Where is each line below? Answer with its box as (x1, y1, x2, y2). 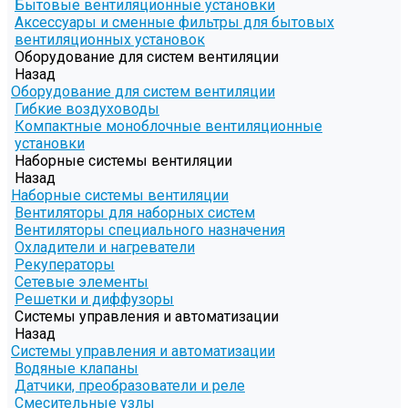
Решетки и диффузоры (15, 291, 174, 309)
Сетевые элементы (15, 273, 148, 291)
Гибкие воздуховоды (15, 100, 159, 118)
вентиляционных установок (15, 31, 205, 49)
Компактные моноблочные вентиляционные (15, 117, 322, 136)
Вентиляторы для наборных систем (15, 204, 255, 222)
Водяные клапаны (15, 360, 138, 378)
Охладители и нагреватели (15, 239, 195, 257)
